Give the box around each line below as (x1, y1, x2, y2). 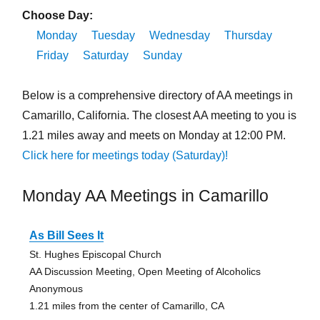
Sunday (142, 49, 182, 62)
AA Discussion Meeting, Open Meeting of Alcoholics (29, 266, 261, 278)
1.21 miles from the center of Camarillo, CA (29, 300, 224, 312)
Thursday (224, 29, 272, 42)
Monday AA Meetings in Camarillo (21, 186, 269, 206)
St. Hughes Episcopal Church (29, 249, 161, 261)
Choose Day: (21, 9, 93, 22)
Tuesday (91, 29, 135, 42)
